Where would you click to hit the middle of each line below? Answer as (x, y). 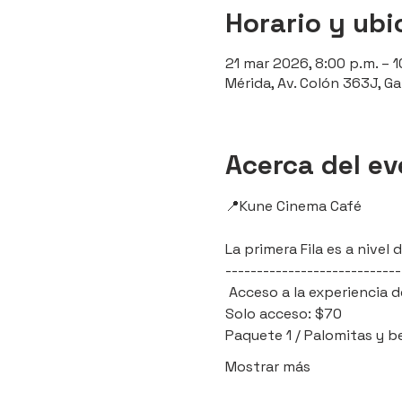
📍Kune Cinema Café (295, 205)
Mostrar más (267, 366)
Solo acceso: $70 (283, 313)
